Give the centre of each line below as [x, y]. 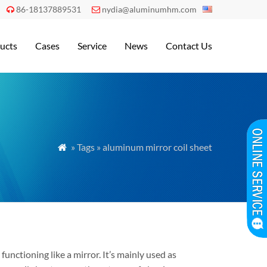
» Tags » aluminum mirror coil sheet [141, 147]
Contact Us [189, 46]
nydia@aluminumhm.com [149, 9]
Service [92, 46]
